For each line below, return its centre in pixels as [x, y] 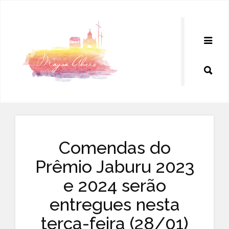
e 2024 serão [114, 186]
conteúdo [24, 29]
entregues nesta [114, 204]
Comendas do [114, 148]
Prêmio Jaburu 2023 [114, 167]
